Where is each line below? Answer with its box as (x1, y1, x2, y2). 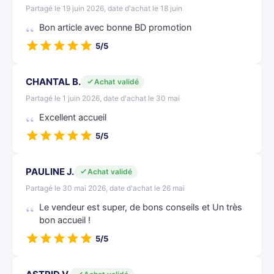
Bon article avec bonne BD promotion (39, 22, 191, 33)
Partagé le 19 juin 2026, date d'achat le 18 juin (26, 4, 182, 13)
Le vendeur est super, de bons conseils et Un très (39, 202, 242, 213)
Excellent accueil (39, 112, 106, 123)
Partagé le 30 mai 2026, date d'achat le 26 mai (26, 183, 185, 193)
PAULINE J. (26, 166, 74, 177)
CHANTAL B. (26, 76, 81, 87)
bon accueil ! (39, 215, 91, 226)
